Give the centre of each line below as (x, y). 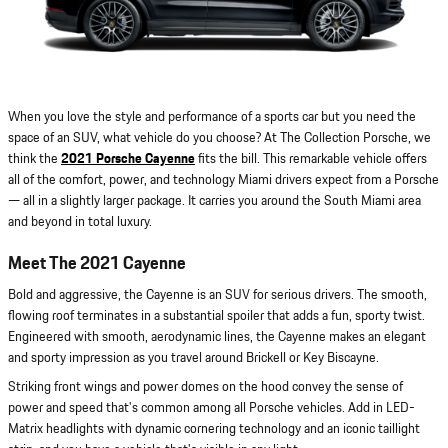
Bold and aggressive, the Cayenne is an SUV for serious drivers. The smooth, (217, 295)
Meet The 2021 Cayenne (97, 263)
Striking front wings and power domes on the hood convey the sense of (205, 387)
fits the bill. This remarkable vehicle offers (311, 158)
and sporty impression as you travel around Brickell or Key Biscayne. (193, 358)
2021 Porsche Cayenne (128, 158)
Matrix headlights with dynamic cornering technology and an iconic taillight (214, 429)
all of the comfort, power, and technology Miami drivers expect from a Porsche (223, 179)
